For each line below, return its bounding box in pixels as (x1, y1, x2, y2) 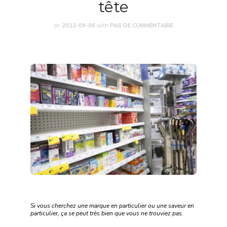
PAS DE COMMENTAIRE (109, 22, 173, 29)
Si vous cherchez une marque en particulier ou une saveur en (30, 201, 194, 210)
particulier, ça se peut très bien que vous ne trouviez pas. (30, 209, 183, 217)
